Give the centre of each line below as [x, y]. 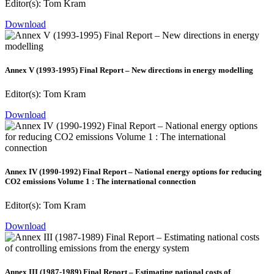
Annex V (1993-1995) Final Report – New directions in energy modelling [129, 70]
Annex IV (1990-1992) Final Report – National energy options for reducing [133, 172]
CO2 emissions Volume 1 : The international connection [100, 182]
